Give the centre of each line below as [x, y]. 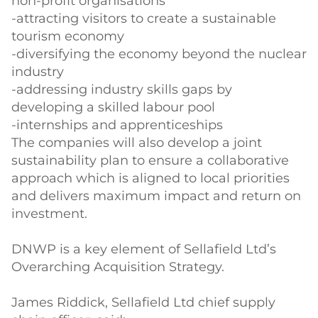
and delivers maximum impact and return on [156, 196]
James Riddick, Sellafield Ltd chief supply [143, 302]
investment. [49, 214]
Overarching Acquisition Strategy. [118, 267]
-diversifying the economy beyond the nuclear [159, 54]
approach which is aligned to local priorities [150, 178]
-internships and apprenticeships [117, 125]
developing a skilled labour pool [113, 107]
